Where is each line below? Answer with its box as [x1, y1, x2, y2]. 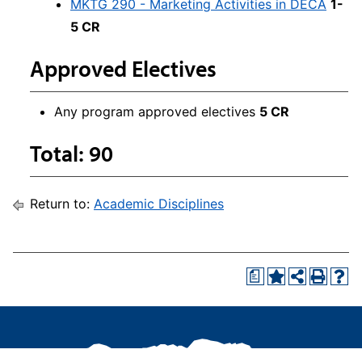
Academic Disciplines [94, 196, 224, 212]
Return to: [26, 196, 94, 212]
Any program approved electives [54, 103, 259, 120]
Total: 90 [30, 139, 113, 167]
